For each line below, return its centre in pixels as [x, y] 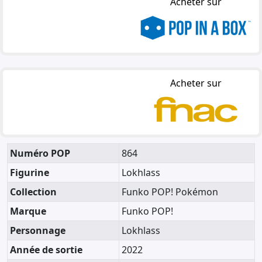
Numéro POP [40, 153]
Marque [28, 211]
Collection [33, 192]
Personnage [38, 230]
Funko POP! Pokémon [170, 192]
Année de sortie [46, 249]
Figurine [30, 172]
